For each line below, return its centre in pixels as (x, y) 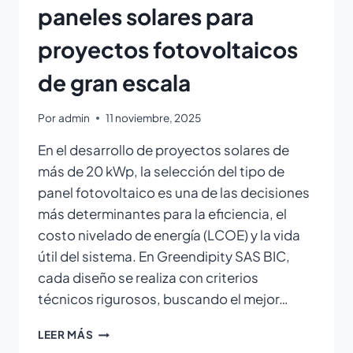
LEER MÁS (66, 335)
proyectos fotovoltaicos (168, 49)
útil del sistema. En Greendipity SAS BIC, (164, 256)
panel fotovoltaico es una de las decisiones (174, 193)
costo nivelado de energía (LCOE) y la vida (169, 235)
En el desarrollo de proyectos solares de (163, 150)
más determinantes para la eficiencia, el (162, 214)
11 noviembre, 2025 (154, 118)
